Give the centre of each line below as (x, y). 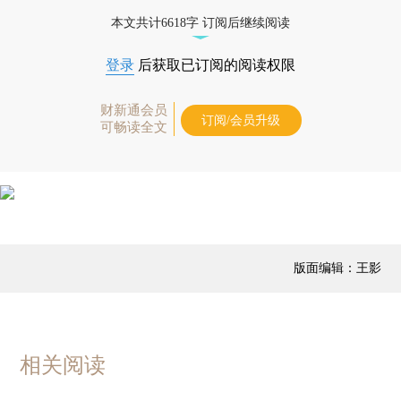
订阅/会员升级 (241, 120)
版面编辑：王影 (337, 267)
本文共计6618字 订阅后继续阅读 (200, 22)
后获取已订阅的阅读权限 (215, 64)
